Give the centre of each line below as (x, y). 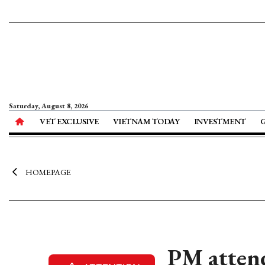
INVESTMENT (220, 121)
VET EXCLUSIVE (69, 121)
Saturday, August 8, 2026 (49, 106)
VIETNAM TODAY (146, 121)
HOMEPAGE (48, 172)
